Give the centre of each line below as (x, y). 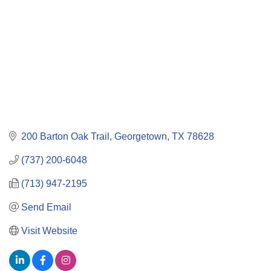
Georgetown (141, 136)
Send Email (46, 207)
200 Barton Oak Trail (65, 136)
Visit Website (49, 230)
